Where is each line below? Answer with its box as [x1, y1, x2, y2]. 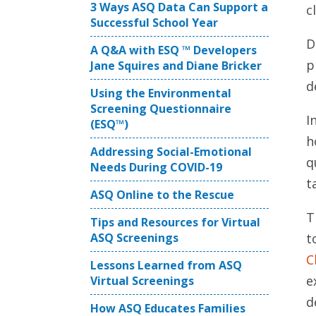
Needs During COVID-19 [90, 159, 222, 175]
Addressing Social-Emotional [90, 144, 252, 159]
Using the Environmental [90, 85, 231, 101]
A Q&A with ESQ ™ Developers [90, 42, 257, 58]
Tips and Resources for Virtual [90, 214, 260, 230]
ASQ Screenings [90, 230, 178, 245]
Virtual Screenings [90, 273, 194, 288]
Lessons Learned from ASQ [90, 257, 242, 273]
